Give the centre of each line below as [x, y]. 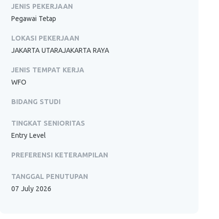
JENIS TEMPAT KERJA [48, 70]
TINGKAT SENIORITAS [48, 123]
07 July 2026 [32, 189]
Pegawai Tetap [34, 19]
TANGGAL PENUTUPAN [50, 176]
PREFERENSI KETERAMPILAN [60, 155]
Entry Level [29, 135]
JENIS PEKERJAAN [42, 6]
